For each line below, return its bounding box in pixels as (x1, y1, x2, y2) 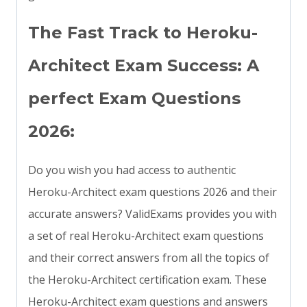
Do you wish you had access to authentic (28, 162, 236, 178)
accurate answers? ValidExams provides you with (28, 206, 277, 222)
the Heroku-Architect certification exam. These (28, 272, 267, 288)
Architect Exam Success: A (28, 56, 259, 76)
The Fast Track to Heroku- (28, 23, 258, 43)
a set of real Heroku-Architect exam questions (28, 228, 264, 244)
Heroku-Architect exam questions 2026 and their (28, 184, 277, 200)
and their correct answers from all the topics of (28, 250, 269, 266)
